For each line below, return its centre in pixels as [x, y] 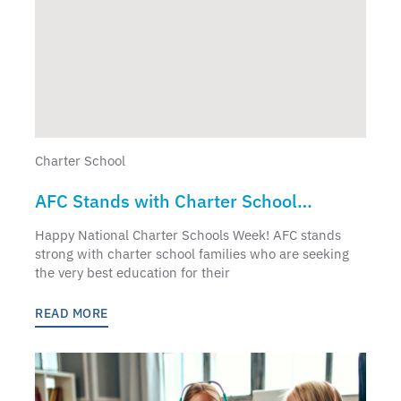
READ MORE [72, 314]
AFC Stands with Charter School [166, 201]
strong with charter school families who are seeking [192, 254]
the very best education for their [132, 273]
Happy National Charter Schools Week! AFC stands [188, 235]
